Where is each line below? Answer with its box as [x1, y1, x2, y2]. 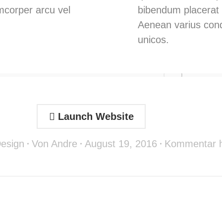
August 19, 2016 [84, 138, 157, 149]
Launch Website [55, 111, 134, 122]
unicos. [137, 34, 169, 45]
